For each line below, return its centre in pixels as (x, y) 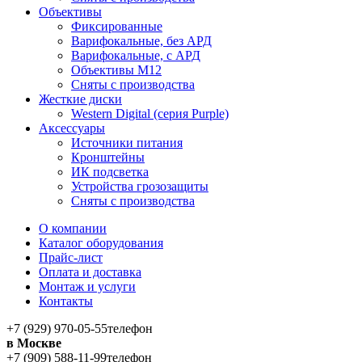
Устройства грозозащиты (140, 186)
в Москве (34, 343)
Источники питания (127, 142)
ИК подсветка (110, 171)
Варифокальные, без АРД (141, 40)
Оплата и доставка (90, 271)
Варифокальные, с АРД (136, 55)
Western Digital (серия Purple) (150, 113)
